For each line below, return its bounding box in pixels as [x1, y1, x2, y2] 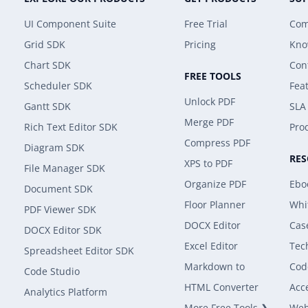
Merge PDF [184, 115, 234, 129]
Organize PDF [184, 177, 246, 190]
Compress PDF [184, 136, 250, 149]
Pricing [184, 38, 216, 51]
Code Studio [24, 265, 80, 278]
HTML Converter [184, 280, 258, 294]
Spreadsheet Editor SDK [24, 244, 134, 257]
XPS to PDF [184, 157, 232, 170]
